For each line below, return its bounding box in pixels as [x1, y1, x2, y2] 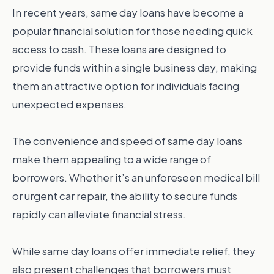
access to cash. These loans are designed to [12, 42, 226, 56]
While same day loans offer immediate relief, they [12, 244, 256, 257]
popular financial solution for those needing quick [12, 24, 253, 37]
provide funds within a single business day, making [12, 61, 257, 74]
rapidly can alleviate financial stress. [12, 207, 188, 221]
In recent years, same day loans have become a [12, 6, 243, 19]
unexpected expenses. [12, 97, 128, 111]
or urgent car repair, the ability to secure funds [12, 189, 237, 202]
